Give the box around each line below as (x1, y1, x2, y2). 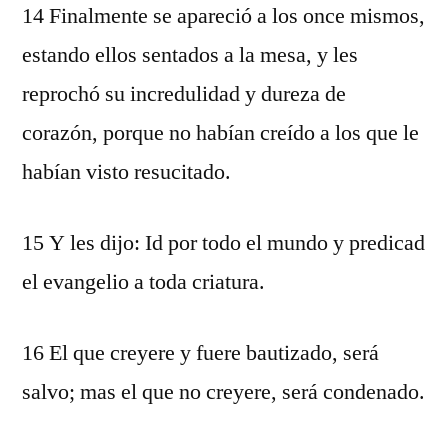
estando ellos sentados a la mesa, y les (22, 41, 358, 69)
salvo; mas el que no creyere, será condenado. (22, 378, 425, 406)
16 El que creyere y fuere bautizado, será (22, 339, 379, 367)
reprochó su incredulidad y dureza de (22, 80, 346, 108)
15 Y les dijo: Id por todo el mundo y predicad (22, 229, 425, 257)
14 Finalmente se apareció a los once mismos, (22, 2, 425, 30)
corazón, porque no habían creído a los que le (22, 119, 419, 147)
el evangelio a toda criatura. (22, 268, 265, 296)
